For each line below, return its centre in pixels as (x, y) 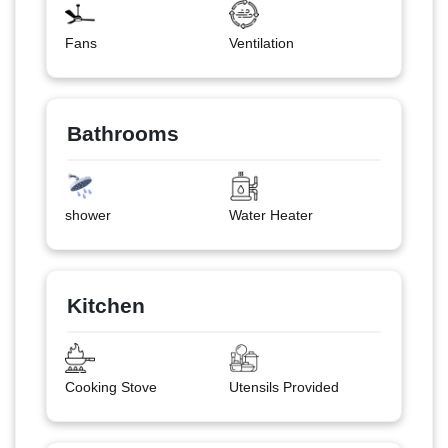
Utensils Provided (284, 386)
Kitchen (106, 305)
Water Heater (271, 214)
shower (87, 214)
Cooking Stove (110, 386)
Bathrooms (123, 133)
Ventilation (261, 42)
